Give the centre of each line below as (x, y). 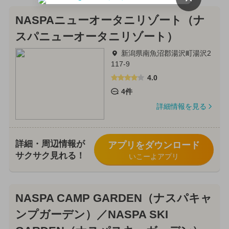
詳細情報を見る (181, 106)
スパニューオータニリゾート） (96, 37)
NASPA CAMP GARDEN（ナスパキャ (113, 198)
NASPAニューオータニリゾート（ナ (110, 21)
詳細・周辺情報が (50, 144)
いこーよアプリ (154, 156)
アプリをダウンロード (154, 145)
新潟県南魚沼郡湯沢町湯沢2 (166, 53)
